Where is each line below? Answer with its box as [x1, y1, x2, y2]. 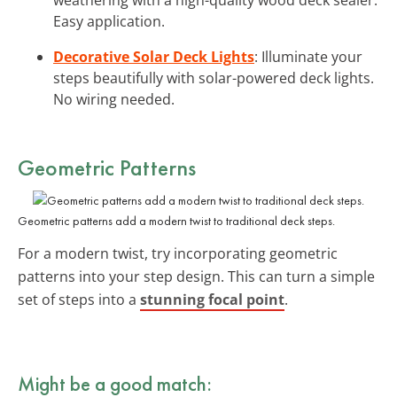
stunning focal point [140, 289, 284, 309]
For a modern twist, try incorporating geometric [18, 243, 338, 263]
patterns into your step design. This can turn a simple [18, 266, 375, 286]
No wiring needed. [53, 89, 175, 109]
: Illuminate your [254, 46, 362, 66]
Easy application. [53, 11, 165, 31]
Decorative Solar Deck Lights [53, 46, 254, 66]
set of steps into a [18, 289, 140, 309]
